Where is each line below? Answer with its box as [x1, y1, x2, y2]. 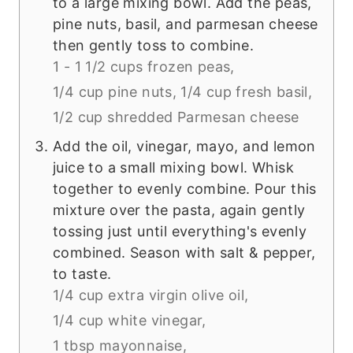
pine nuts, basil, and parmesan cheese [53, 16, 318, 33]
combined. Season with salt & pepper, [53, 244, 316, 262]
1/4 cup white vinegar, [53, 312, 206, 329]
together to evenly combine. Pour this [53, 180, 317, 198]
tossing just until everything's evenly [53, 223, 307, 240]
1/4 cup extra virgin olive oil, [53, 287, 249, 304]
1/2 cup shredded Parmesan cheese [53, 109, 299, 126]
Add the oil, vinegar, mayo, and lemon [53, 138, 316, 155]
